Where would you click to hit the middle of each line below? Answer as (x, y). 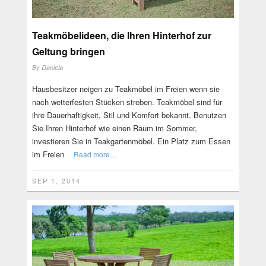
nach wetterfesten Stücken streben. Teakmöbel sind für (127, 102)
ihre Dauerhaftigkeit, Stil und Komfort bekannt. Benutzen (129, 115)
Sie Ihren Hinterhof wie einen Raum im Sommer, (114, 128)
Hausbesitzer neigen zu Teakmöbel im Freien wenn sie (126, 88)
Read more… (95, 154)
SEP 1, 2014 (56, 180)
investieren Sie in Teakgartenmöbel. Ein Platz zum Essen (131, 141)
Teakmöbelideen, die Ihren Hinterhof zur (121, 35)
